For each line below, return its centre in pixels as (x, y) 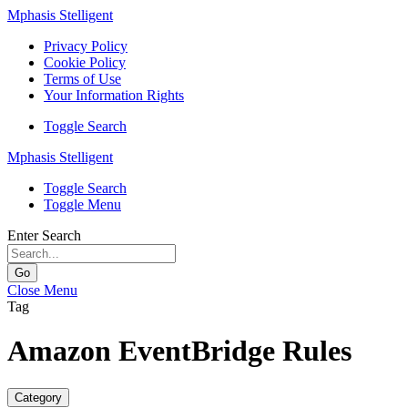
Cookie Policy (85, 62)
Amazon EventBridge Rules (179, 351)
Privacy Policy (86, 46)
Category (38, 397)
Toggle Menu (82, 204)
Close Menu (42, 290)
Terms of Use (82, 79)
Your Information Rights (114, 95)
